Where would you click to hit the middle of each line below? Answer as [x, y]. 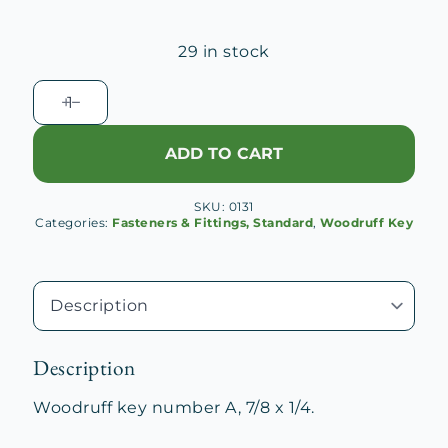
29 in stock [224, 51]
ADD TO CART [224, 153]
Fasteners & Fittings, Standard [212, 222]
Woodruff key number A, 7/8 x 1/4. [174, 407]
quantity [68, 186]
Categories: [73, 222]
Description [84, 367]
